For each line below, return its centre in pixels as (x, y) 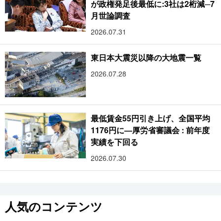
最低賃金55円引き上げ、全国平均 (151, 118)
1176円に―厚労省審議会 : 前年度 (150, 130)
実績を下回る (115, 142)
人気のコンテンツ (54, 206)
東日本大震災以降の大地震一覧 (146, 58)
